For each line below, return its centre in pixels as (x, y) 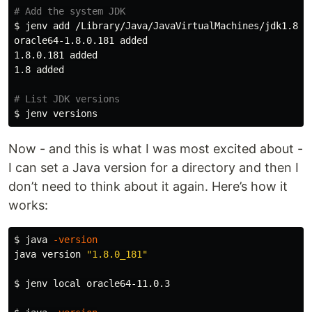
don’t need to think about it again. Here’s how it (148, 186)
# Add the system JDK (70, 11)
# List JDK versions (67, 99)
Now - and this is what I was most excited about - (156, 149)
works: (28, 205)
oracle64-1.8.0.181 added (81, 40)
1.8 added (39, 70)
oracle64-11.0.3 (128, 283)
